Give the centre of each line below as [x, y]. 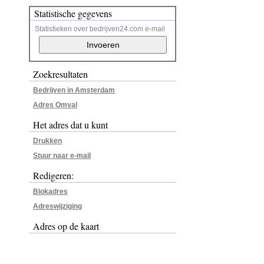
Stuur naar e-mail [62, 156]
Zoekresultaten [60, 74]
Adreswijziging [57, 206]
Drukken [47, 141]
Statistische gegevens [73, 13]
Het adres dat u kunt [70, 125]
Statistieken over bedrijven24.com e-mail [100, 29]
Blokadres [50, 192]
